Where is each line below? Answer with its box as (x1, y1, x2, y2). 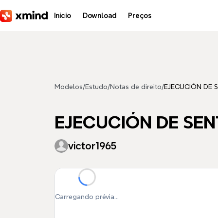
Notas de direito (110, 83, 162, 90)
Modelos (54, 83, 83, 90)
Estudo (85, 83, 108, 90)
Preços (128, 12, 151, 19)
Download (83, 12, 116, 19)
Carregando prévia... (55, 193, 119, 200)
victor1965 (68, 141, 116, 151)
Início (54, 12, 71, 19)
